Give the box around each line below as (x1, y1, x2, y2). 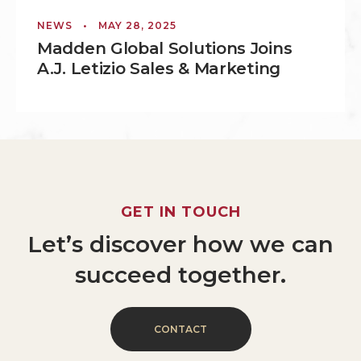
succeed (75, 261, 172, 289)
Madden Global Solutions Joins (37, 39, 293, 59)
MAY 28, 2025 (98, 19, 176, 32)
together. (178, 261, 286, 289)
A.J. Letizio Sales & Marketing (37, 59, 285, 79)
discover (89, 230, 186, 259)
